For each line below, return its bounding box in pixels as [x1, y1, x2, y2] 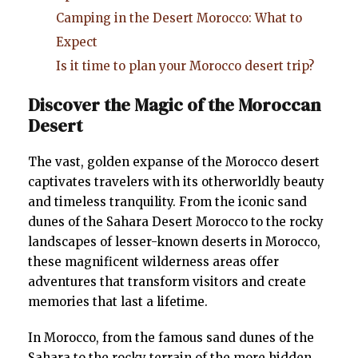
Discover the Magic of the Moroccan [28, 93, 320, 117]
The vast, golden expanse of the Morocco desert [28, 154, 320, 170]
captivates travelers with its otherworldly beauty [28, 174, 324, 190]
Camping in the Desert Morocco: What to [56, 10, 302, 26]
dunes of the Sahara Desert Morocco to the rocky [28, 214, 324, 230]
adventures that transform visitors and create [28, 274, 306, 290]
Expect [56, 34, 97, 50]
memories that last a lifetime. [28, 294, 208, 310]
